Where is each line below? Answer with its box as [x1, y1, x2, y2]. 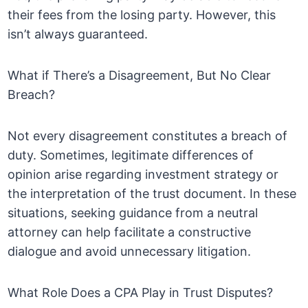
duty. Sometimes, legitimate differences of [8, 148, 254, 163]
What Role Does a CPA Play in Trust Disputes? [8, 285, 274, 300]
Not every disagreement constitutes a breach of [8, 129, 288, 144]
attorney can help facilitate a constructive [8, 225, 252, 240]
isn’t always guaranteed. [8, 27, 148, 42]
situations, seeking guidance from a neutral [8, 206, 258, 221]
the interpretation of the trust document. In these [8, 186, 297, 201]
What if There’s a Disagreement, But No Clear [8, 68, 272, 83]
